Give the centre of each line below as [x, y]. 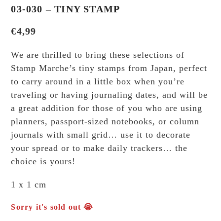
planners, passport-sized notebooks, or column [105, 121]
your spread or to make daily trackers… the [99, 148]
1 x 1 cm [29, 184]
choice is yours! [43, 161]
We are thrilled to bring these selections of [98, 55]
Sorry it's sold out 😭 [52, 207]
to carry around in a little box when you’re [98, 81]
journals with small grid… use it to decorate [101, 134]
